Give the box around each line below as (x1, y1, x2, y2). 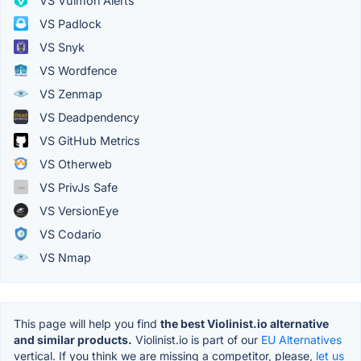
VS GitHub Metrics (36, 133, 140, 147)
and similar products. (14, 332, 132, 346)
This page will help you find (14, 316, 160, 330)
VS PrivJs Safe (36, 180, 118, 194)
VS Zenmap (36, 86, 102, 101)
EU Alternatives (261, 332, 342, 346)
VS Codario (36, 226, 102, 241)
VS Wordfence (36, 63, 117, 77)
